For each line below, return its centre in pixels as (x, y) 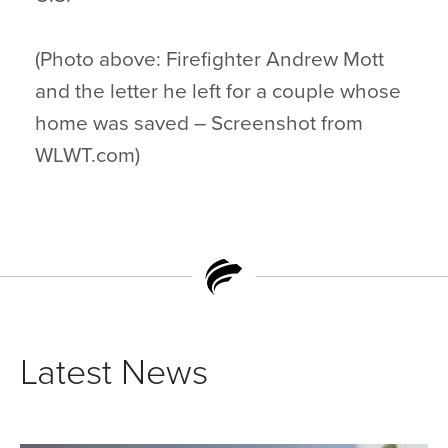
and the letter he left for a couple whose (218, 91)
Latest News (114, 372)
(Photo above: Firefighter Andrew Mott (209, 59)
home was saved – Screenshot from (199, 123)
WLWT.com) (87, 155)
